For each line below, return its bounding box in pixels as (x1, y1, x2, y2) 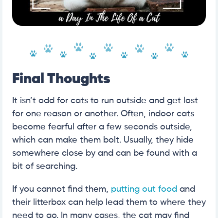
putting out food (111, 184, 177, 194)
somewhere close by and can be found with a (12, 148, 197, 158)
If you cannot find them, (12, 184, 111, 194)
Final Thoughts (12, 72, 110, 87)
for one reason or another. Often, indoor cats (12, 109, 194, 118)
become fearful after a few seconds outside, (12, 122, 192, 131)
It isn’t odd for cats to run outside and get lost (12, 96, 198, 105)
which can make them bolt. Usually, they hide (12, 135, 194, 145)
